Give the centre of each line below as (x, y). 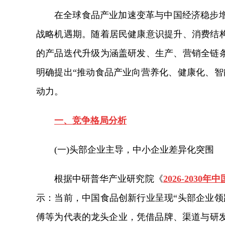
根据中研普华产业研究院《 (109, 179)
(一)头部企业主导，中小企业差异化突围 (134, 150)
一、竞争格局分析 (90, 121)
